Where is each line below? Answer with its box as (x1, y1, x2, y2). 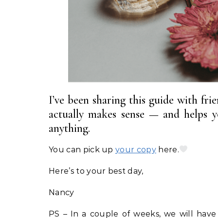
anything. (49, 121, 90, 135)
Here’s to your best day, (49, 166, 144, 176)
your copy (115, 145, 157, 154)
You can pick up (49, 145, 116, 154)
